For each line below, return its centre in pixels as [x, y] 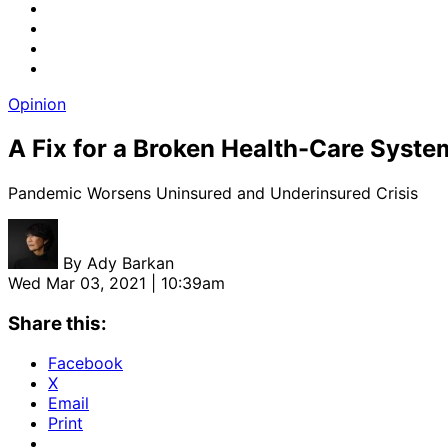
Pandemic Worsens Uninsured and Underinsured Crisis [213, 192]
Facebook [85, 363]
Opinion [37, 104]
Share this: [57, 323]
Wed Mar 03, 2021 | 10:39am [116, 282]
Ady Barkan [130, 262]
